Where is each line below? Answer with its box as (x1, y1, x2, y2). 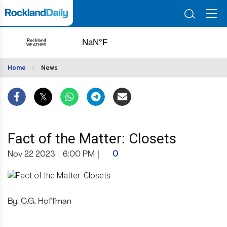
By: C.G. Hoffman (8, 197, 71, 206)
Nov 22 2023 (8, 150, 55, 159)
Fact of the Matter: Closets (8, 130, 176, 147)
